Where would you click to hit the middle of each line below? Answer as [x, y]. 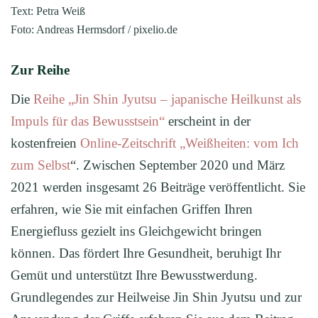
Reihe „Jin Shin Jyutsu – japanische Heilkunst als [167, 99]
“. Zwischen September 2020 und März [177, 165]
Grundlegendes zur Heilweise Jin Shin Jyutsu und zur [156, 297]
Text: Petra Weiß [48, 11]
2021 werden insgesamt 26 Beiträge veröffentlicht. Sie [158, 187]
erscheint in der [208, 121]
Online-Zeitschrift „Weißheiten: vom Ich [190, 143]
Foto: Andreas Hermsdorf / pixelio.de [94, 29]
